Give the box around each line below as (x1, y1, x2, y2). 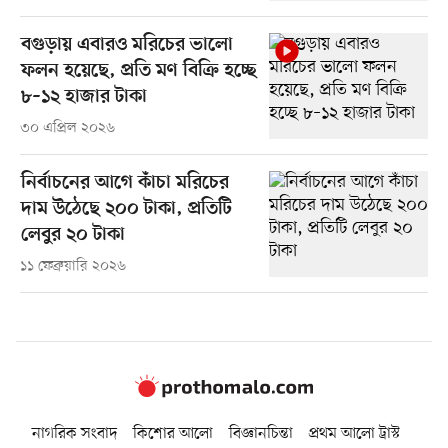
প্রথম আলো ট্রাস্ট (309, 423, 400, 446)
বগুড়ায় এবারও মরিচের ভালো (20, 33, 233, 57)
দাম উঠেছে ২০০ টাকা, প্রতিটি (20, 197, 232, 221)
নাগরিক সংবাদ (32, 423, 117, 446)
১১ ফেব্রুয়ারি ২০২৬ (19, 256, 126, 276)
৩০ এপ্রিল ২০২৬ (19, 118, 115, 138)
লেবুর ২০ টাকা (20, 223, 125, 247)
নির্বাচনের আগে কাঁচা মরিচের (20, 171, 229, 195)
